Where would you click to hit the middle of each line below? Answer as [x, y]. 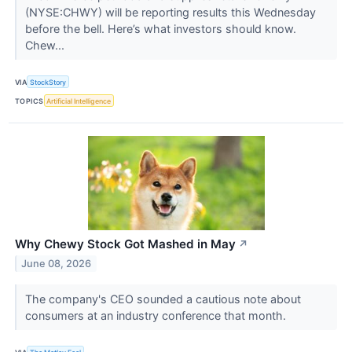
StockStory [48, 82]
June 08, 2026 [57, 264]
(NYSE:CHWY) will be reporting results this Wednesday [170, 13]
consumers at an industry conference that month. [157, 316]
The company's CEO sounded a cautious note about [163, 299]
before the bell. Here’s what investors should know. [160, 29]
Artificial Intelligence [79, 101]
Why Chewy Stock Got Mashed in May [125, 244]
